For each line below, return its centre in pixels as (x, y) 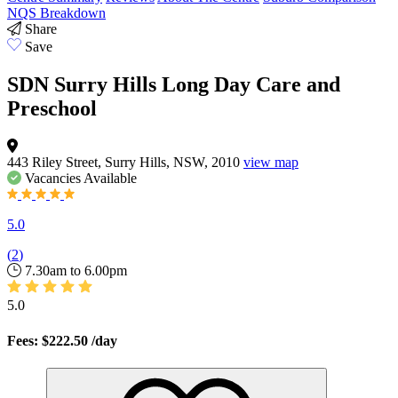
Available (109, 179)
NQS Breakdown (56, 13)
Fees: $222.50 (49, 340)
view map (271, 163)
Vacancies (53, 179)
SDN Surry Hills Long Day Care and (174, 85)
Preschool (52, 109)
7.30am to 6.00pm (76, 271)
